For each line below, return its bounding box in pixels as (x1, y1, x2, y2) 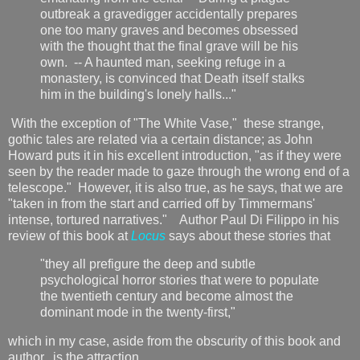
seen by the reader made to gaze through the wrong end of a (8, 164, 350, 178)
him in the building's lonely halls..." (40, 87, 239, 101)
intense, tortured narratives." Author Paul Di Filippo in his (8, 212, 339, 227)
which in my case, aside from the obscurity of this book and (8, 334, 341, 349)
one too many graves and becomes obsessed (40, 22, 298, 37)
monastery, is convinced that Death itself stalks (40, 71, 305, 85)
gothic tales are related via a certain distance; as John (8, 132, 313, 146)
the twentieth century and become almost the (40, 289, 293, 304)
